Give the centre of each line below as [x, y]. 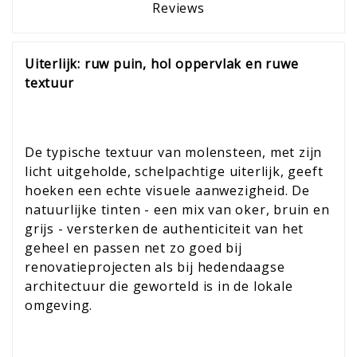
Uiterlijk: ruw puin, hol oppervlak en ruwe [162, 63]
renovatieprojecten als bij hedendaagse [155, 267]
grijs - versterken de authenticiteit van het [165, 229]
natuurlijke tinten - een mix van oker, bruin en [177, 210]
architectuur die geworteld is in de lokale [159, 286]
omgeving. [59, 306]
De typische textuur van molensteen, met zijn [174, 153]
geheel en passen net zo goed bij [133, 248]
